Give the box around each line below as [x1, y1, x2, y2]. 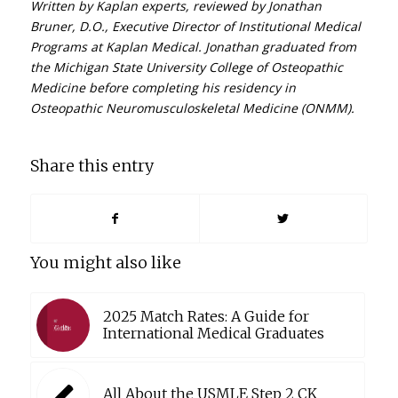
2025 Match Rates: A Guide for [102, 306, 309, 325]
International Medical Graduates [102, 323, 324, 342]
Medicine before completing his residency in [29, 78, 296, 96]
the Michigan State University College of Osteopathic [29, 58, 343, 76]
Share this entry [29, 155, 154, 176]
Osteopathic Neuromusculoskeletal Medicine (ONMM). [29, 99, 354, 116]
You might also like [29, 251, 181, 273]
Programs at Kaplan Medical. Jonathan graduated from [29, 37, 356, 55]
